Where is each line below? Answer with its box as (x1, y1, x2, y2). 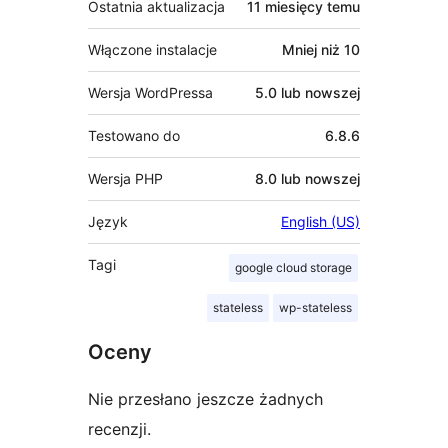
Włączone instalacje (88, 41, 217, 59)
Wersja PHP (88, 170, 163, 188)
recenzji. (88, 419, 151, 440)
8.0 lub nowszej (255, 170, 360, 188)
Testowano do (88, 127, 180, 145)
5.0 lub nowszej (255, 84, 360, 102)
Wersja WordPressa (88, 84, 213, 102)
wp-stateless (279, 300, 352, 316)
